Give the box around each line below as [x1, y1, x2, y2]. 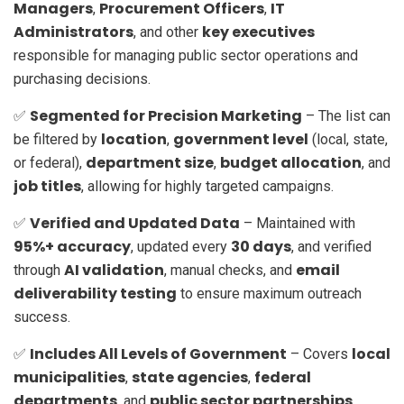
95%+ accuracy [14, 235, 131, 257]
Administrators [14, 21, 133, 42]
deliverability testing [14, 282, 177, 304]
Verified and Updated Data [30, 212, 240, 234]
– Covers [287, 344, 352, 363]
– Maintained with [240, 214, 355, 232]
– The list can [302, 106, 390, 124]
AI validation [64, 259, 164, 280]
